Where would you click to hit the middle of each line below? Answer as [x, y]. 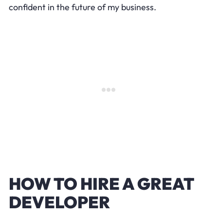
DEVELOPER [59, 202]
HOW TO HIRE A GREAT [101, 183]
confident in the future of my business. [82, 7]
